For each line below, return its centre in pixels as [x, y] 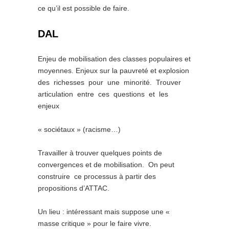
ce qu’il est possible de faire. [84, 8]
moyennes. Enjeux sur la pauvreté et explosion [113, 71]
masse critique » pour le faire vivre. [95, 223]
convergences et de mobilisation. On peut [106, 165]
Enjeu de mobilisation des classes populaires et [114, 59]
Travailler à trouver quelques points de [100, 153]
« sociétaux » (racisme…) [79, 129]
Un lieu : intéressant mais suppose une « [104, 212]
